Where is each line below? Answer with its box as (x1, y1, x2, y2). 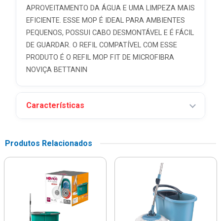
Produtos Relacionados (5, 139, 92, 148)
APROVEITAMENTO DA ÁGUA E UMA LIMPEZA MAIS (26, 4, 195, 12)
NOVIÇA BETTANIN (26, 66, 87, 74)
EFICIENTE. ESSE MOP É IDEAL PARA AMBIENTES (26, 16, 185, 25)
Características (26, 101, 84, 110)
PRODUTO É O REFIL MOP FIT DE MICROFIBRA (26, 53, 174, 62)
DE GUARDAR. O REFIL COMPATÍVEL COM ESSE (26, 41, 177, 49)
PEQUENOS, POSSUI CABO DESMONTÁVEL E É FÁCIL (26, 29, 194, 37)
